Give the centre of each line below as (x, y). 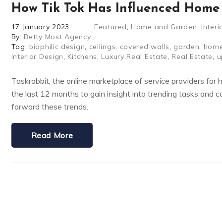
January (36, 27)
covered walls (144, 47)
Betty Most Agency (57, 37)
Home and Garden (164, 27)
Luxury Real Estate (135, 57)
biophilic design (57, 47)
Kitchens (83, 57)
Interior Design (37, 57)
